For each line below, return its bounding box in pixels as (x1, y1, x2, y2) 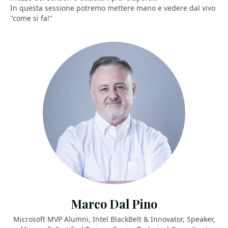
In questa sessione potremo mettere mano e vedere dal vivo (10, 3, 215, 13)
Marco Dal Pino (71, 196, 157, 212)
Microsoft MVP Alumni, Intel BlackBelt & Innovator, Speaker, (13, 214, 215, 224)
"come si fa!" (10, 13, 52, 23)
